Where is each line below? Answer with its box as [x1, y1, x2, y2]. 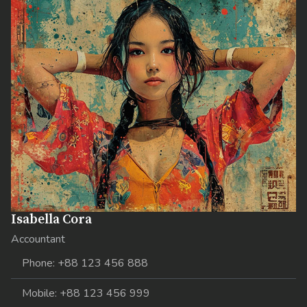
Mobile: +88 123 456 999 [22, 286, 151, 302]
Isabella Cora [11, 211, 93, 228]
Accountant [11, 232, 66, 247]
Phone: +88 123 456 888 [22, 256, 149, 271]
